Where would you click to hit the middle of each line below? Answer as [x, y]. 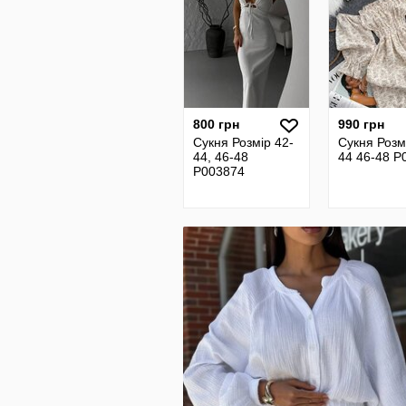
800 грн [216, 124]
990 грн [361, 124]
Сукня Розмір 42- [243, 142]
